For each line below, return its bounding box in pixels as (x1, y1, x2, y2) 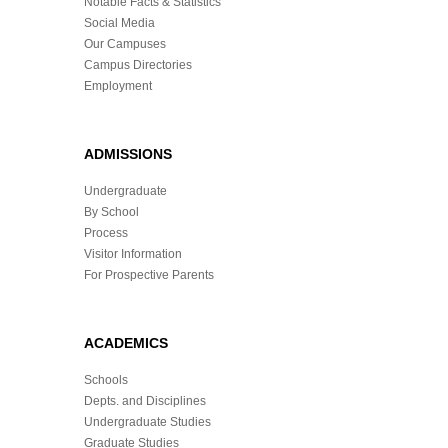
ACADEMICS (84, 335, 168, 352)
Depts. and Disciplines (84, 394, 206, 409)
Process (84, 226, 128, 241)
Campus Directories (84, 58, 192, 73)
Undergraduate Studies (84, 415, 211, 430)
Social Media (84, 16, 155, 31)
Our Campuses (84, 37, 166, 52)
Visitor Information (84, 247, 182, 262)
